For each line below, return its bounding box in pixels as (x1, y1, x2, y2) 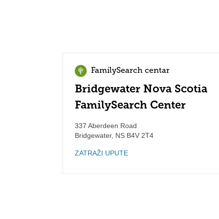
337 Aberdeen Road (75, 122, 137, 130)
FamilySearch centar (91, 67, 170, 75)
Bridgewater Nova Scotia (75, 82, 207, 95)
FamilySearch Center (75, 98, 186, 111)
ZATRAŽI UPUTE (75, 149, 128, 157)
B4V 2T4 (125, 131, 153, 139)
